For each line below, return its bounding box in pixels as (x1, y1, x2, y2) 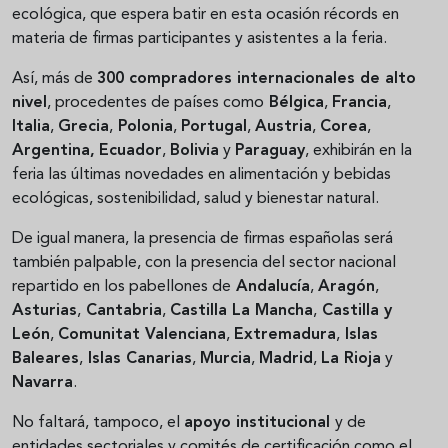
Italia (12, 118, 50, 135)
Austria (255, 118, 312, 135)
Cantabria (81, 302, 162, 319)
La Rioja (321, 350, 381, 367)
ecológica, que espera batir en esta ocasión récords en (12, 6, 399, 23)
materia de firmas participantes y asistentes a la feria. (12, 30, 387, 47)
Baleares (12, 350, 79, 367)
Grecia (58, 118, 109, 135)
